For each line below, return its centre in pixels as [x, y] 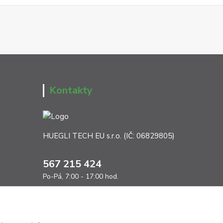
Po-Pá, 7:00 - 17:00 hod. [81, 176]
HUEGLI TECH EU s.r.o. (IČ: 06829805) [109, 136]
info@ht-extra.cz [85, 197]
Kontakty [71, 91]
